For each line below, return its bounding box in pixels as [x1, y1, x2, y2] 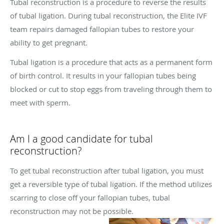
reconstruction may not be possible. [10, 205, 133, 216]
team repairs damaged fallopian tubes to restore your [10, 23, 194, 34]
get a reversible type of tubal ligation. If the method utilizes [10, 178, 212, 189]
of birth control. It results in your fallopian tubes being [10, 70, 196, 80]
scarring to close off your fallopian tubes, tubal [10, 192, 170, 202]
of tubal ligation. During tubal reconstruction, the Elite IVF [10, 10, 207, 20]
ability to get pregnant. [10, 37, 89, 47]
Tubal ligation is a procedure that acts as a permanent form [10, 56, 212, 67]
